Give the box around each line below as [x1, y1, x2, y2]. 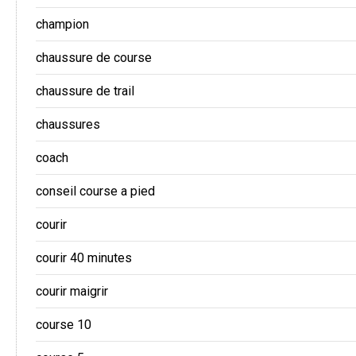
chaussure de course [36, 50, 152, 66]
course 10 [36, 317, 91, 333]
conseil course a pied [36, 184, 155, 199]
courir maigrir [36, 284, 108, 300]
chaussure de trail [36, 83, 134, 99]
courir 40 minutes [36, 250, 132, 266]
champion [36, 17, 89, 33]
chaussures [36, 117, 100, 133]
